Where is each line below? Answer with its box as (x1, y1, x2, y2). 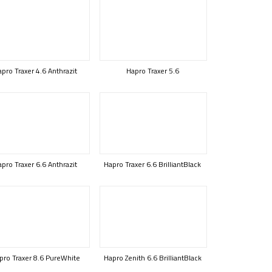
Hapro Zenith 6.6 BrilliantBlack (103, 252, 202, 263)
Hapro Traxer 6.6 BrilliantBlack (104, 158, 201, 170)
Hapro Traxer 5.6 (126, 65, 179, 76)
